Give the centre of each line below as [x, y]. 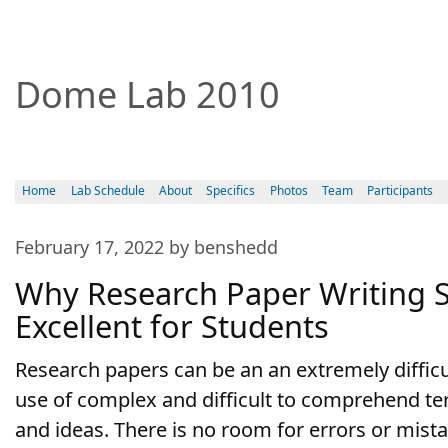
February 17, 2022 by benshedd [146, 246]
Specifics [231, 191]
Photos [288, 191]
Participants [400, 191]
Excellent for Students [172, 325]
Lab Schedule [107, 191]
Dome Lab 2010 [147, 94]
